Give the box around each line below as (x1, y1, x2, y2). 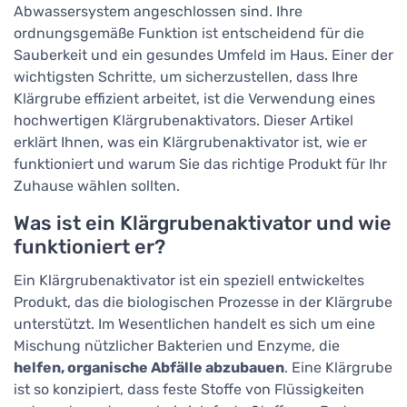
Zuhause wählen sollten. (14, 176, 180, 194)
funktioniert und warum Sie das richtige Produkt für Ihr (14, 154, 387, 173)
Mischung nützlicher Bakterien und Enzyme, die (14, 336, 340, 354)
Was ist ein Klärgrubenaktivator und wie (14, 211, 392, 234)
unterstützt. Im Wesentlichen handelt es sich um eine (14, 314, 375, 333)
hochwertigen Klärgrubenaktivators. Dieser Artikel (14, 111, 353, 129)
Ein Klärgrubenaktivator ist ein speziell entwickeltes (14, 271, 364, 289)
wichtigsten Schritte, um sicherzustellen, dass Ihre (14, 67, 358, 85)
